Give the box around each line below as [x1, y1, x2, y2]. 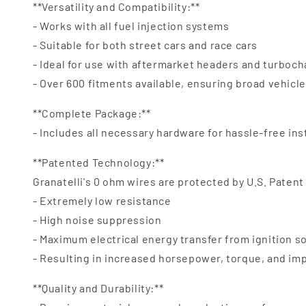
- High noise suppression [33, 213, 162, 226]
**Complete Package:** [33, 107, 151, 120]
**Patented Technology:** [33, 156, 165, 169]
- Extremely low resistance [33, 194, 171, 207]
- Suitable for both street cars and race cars [33, 38, 258, 51]
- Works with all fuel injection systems [33, 19, 229, 32]
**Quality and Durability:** [33, 281, 164, 294]
